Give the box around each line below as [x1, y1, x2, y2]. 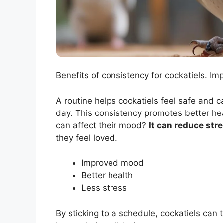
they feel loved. [56, 132, 117, 143]
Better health [81, 170, 133, 181]
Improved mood [81, 158, 144, 168]
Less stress [81, 183, 127, 193]
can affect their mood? [56, 120, 149, 130]
